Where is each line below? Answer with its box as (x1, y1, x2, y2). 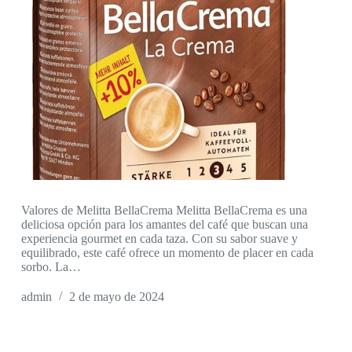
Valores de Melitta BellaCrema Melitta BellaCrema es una (20, 203, 307, 218)
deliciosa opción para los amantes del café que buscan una (20, 218, 308, 232)
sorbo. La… (20, 260, 81, 274)
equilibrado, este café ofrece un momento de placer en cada (20, 246, 313, 260)
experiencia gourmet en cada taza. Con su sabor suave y (20, 232, 298, 246)
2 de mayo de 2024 (68, 290, 164, 304)
